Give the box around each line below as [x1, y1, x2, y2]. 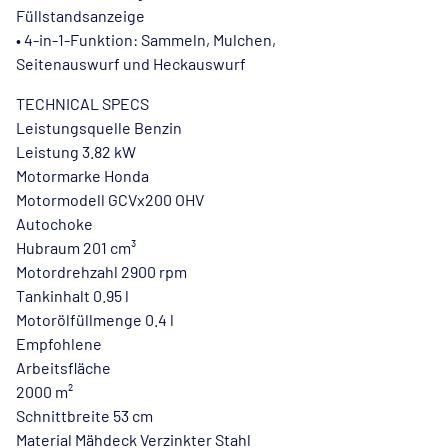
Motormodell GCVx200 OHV [16, 190, 204, 209]
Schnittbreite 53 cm [16, 406, 153, 425]
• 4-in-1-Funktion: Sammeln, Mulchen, [16, 30, 276, 49]
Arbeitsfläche [16, 358, 111, 377]
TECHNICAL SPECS [16, 94, 149, 113]
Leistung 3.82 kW [16, 142, 136, 161]
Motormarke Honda [16, 166, 149, 185]
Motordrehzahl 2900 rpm [16, 262, 187, 281]
